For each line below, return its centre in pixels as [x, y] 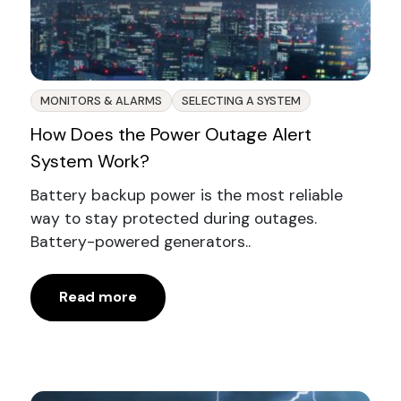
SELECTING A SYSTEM [241, 100]
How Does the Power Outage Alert [171, 134]
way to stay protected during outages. [173, 218]
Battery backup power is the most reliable [186, 195]
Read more [98, 297]
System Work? [90, 161]
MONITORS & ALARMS [101, 100]
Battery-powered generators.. [140, 241]
